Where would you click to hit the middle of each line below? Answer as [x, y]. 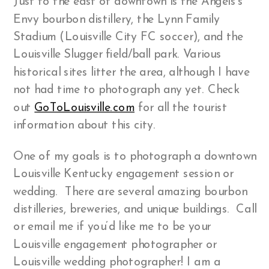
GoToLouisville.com [85, 108]
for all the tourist [181, 108]
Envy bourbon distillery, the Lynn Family [116, 20]
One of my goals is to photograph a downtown [135, 157]
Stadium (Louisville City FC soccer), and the [128, 37]
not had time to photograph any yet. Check [127, 90]
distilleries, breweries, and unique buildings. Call [135, 210]
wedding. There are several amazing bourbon [130, 192]
